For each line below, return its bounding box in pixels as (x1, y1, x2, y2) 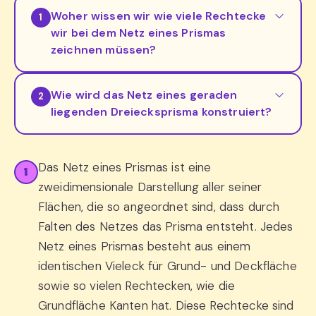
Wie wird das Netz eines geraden (51, 87, 238, 103)
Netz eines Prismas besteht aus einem (38, 238, 251, 255)
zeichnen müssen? (51, 42, 157, 58)
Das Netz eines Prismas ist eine (38, 159, 212, 176)
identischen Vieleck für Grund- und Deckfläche (38, 258, 297, 274)
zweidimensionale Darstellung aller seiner (38, 179, 262, 195)
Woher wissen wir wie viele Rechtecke (51, 8, 267, 24)
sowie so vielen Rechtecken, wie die (38, 278, 236, 294)
